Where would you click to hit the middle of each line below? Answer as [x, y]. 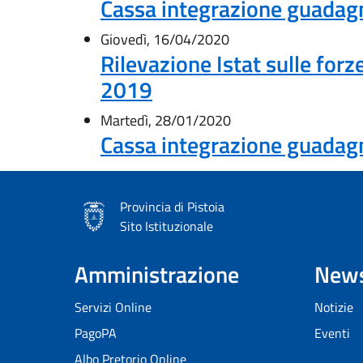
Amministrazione [157, 274]
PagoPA [96, 333]
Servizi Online [113, 307]
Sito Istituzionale [167, 226]
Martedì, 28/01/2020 [166, 120]
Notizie [334, 307]
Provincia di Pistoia [172, 207]
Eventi [332, 333]
